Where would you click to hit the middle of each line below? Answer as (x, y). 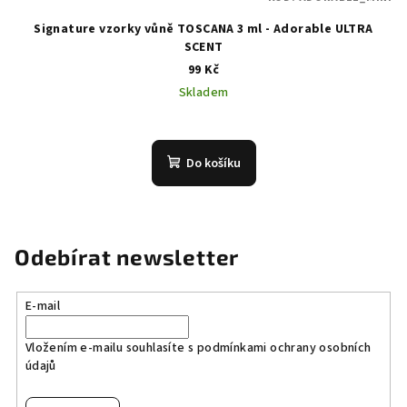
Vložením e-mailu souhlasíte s (111, 347)
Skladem (203, 92)
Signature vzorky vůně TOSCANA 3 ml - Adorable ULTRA (203, 29)
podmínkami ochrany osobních (284, 347)
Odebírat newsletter (127, 256)
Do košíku (213, 163)
